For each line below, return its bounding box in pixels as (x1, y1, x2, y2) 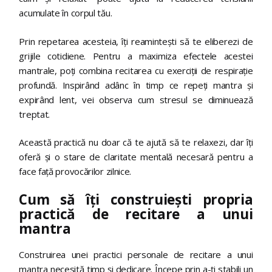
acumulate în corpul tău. (19, 7, 112, 19)
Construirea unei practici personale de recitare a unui (19, 248, 253, 261)
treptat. (19, 107, 50, 120)
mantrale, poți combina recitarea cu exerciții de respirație (19, 64, 253, 76)
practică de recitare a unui (19, 204, 253, 223)
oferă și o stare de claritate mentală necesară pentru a (19, 151, 253, 163)
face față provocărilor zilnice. (19, 165, 132, 178)
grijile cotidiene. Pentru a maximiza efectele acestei (19, 49, 253, 62)
